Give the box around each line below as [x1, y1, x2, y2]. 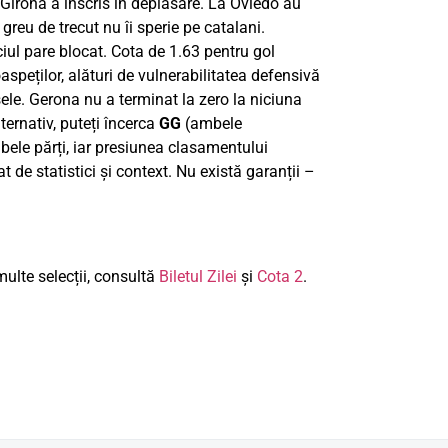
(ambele [181, 114, 242, 134]
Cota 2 [257, 266, 303, 286]
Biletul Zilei [159, 266, 237, 286]
